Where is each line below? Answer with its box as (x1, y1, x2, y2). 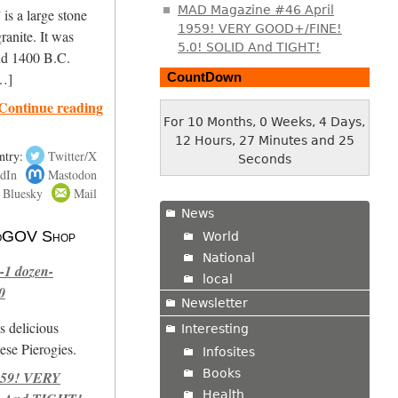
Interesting (180, 321, 249, 336)
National (202, 250, 255, 265)
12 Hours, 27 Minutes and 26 (174, 132, 354, 147)
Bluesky (2, 184, 43, 202)
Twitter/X (47, 147, 97, 164)
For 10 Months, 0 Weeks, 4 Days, (163, 114, 366, 129)
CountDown (166, 68, 242, 84)
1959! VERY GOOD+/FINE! (177, 21, 342, 36)
